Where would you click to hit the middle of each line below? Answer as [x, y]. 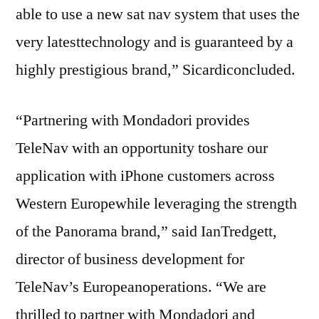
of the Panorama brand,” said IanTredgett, [146, 231]
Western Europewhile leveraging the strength [156, 203]
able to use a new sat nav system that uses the [158, 14]
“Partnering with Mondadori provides [133, 120]
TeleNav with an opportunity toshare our [142, 148]
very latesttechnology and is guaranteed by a [155, 42]
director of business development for [130, 259]
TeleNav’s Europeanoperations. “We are [141, 287]
